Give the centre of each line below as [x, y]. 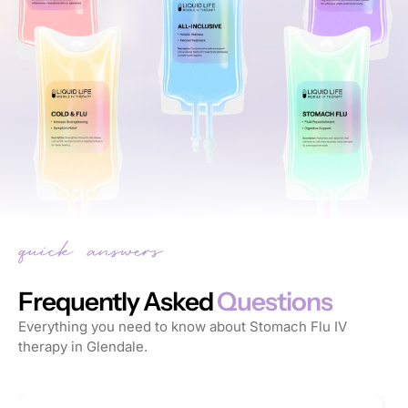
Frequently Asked [116, 302]
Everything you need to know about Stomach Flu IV [183, 327]
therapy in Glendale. [83, 347]
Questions [275, 302]
